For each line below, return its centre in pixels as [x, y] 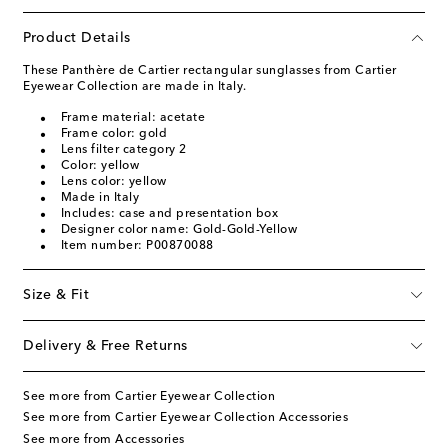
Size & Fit [56, 294]
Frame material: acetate [132, 117]
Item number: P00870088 [137, 245]
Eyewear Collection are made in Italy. [135, 86]
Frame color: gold [113, 133]
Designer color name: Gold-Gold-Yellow [178, 229]
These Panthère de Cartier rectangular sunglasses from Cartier [210, 70]
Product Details [77, 37]
